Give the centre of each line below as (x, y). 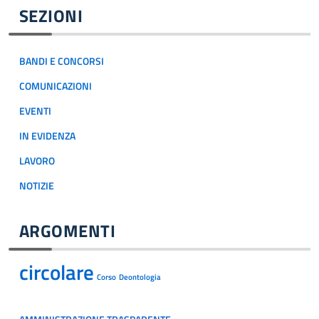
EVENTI (35, 111)
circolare (57, 272)
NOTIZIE (37, 186)
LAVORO (37, 161)
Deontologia (140, 277)
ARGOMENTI (68, 231)
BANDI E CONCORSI (62, 61)
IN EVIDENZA (47, 136)
